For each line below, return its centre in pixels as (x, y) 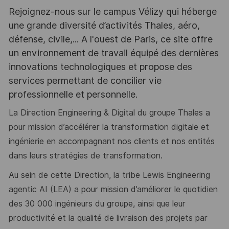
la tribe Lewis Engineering (162, 175)
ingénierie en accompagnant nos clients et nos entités (111, 142)
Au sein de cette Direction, (60, 175)
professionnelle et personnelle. (73, 94)
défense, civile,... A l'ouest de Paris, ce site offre (110, 39)
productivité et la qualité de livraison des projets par (108, 218)
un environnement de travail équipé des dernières (113, 53)
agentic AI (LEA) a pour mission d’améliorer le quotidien (113, 189)
